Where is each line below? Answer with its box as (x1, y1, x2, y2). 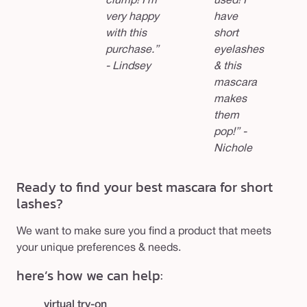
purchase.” (106, 45, 159, 56)
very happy (106, 12, 159, 23)
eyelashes (214, 45, 264, 56)
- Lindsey (106, 62, 151, 72)
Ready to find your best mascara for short (16, 177, 273, 198)
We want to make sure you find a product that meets (16, 226, 271, 236)
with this (106, 29, 147, 39)
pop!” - (214, 127, 247, 138)
